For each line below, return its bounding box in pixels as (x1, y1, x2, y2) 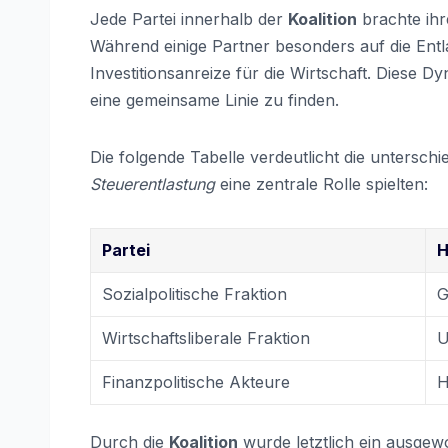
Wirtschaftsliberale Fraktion (102, 327, 311, 348)
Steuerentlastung (90, 173, 215, 194)
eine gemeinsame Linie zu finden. (90, 89, 339, 110)
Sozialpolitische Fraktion (102, 283, 288, 304)
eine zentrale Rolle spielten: (215, 173, 428, 194)
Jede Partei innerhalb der (90, 8, 288, 29)
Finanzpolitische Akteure (102, 371, 291, 392)
